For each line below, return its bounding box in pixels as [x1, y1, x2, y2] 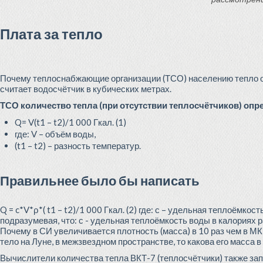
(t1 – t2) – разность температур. [15, 140, 141, 151]
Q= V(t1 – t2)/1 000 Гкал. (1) [15, 117, 126, 127]
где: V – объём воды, [15, 129, 96, 139]
